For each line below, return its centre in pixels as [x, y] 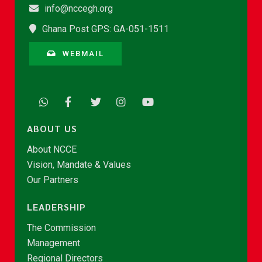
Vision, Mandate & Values [79, 165]
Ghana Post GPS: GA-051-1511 [106, 29]
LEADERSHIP [56, 207]
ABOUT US [52, 128]
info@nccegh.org [79, 8]
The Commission [61, 228]
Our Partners [53, 180]
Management [54, 243]
